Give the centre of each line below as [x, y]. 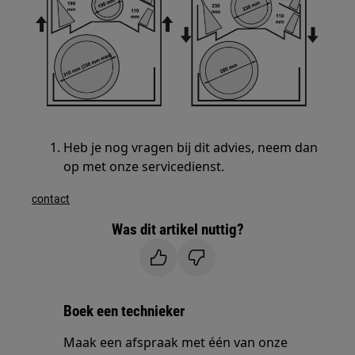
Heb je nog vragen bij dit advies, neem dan [191, 148]
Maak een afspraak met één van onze [176, 343]
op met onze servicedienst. [144, 167]
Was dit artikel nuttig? [177, 230]
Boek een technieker [124, 311]
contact [51, 199]
